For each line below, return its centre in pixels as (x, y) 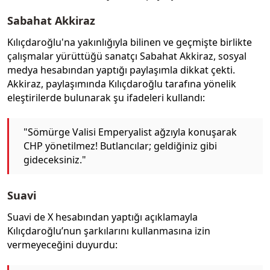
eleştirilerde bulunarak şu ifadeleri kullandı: (106, 98)
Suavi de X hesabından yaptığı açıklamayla (102, 217)
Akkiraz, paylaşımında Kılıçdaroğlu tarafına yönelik (122, 84)
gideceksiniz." (55, 160)
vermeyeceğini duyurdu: (62, 245)
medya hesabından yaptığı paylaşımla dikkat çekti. (121, 70)
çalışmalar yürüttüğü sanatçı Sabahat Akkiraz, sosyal (127, 56)
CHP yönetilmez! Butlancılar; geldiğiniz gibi (120, 146)
